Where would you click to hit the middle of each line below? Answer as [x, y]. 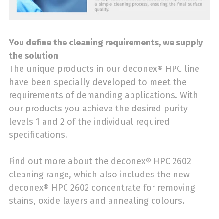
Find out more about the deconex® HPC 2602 [100, 162]
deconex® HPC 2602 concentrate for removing [102, 188]
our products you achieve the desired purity [98, 109]
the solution [33, 56]
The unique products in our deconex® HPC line [104, 69]
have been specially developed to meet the [98, 82]
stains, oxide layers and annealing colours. [97, 201]
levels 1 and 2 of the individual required [89, 122]
